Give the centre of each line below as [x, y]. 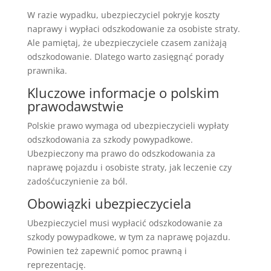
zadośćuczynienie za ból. [77, 181]
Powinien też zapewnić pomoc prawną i [107, 250]
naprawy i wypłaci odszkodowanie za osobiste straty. [133, 28]
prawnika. [47, 70]
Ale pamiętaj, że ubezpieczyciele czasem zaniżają [127, 42]
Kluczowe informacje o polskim [123, 92]
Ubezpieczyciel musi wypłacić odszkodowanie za [125, 223]
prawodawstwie [75, 106]
